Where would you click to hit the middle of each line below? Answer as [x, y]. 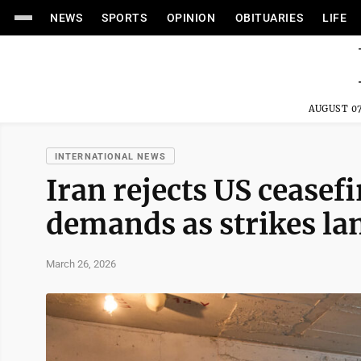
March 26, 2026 [81, 263]
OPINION [191, 18]
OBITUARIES [269, 18]
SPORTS [124, 18]
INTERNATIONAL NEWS [110, 157]
